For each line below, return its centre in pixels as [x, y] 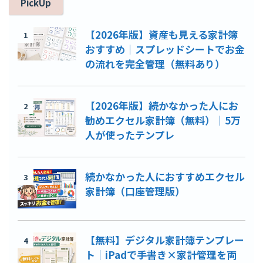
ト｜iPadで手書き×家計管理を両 [161, 254]
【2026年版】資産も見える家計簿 [161, 35]
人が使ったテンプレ [130, 135]
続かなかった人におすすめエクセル [165, 177]
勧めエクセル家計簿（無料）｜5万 [163, 120]
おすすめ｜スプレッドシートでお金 [165, 49]
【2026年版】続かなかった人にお [162, 106]
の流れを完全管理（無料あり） [155, 64]
